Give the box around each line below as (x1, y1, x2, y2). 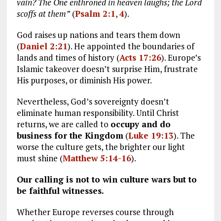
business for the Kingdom (16, 129, 123, 141)
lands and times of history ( (16, 51, 119, 63)
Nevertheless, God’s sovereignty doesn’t (16, 95, 169, 107)
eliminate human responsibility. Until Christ (16, 107, 179, 118)
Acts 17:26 (119, 51, 161, 63)
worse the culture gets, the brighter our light (16, 141, 185, 152)
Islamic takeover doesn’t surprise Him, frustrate (16, 63, 198, 74)
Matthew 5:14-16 (62, 152, 131, 164)
